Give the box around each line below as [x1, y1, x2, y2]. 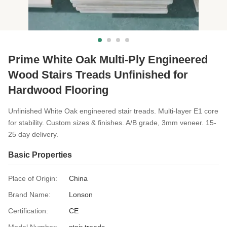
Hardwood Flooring [8, 84, 108, 96]
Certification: [8, 207, 48, 215]
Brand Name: [8, 191, 51, 199]
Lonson [69, 191, 93, 199]
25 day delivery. [8, 130, 58, 138]
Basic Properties [8, 150, 72, 159]
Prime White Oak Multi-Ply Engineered [8, 53, 208, 66]
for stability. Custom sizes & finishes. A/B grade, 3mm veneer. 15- [8, 119, 216, 127]
